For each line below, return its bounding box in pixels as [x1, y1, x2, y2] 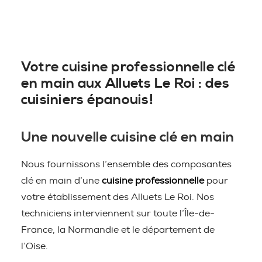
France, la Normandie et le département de [21, 225, 215, 235]
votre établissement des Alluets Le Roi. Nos [21, 192, 214, 202]
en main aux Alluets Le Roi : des [21, 75, 230, 92]
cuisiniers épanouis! [21, 91, 153, 109]
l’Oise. [21, 242, 48, 251]
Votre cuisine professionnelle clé [21, 58, 236, 76]
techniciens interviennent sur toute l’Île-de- [21, 209, 215, 218]
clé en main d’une [21, 176, 102, 185]
